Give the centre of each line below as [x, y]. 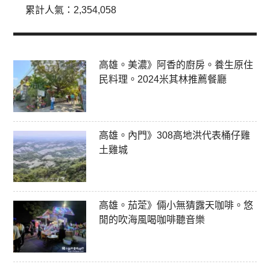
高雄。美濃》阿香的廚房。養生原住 [176, 65]
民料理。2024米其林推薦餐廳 [162, 79]
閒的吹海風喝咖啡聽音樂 [152, 220]
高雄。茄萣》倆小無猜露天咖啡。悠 [176, 206]
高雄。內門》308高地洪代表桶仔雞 [174, 135]
